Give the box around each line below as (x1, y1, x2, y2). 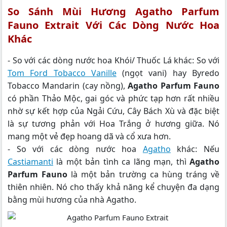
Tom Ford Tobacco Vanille (8, 67, 117, 79)
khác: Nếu (170, 143, 220, 155)
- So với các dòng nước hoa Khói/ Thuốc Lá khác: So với (8, 55, 219, 66)
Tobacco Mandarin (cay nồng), (8, 80, 128, 92)
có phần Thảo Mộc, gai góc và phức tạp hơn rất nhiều (8, 93, 219, 104)
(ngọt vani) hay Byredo (116, 67, 220, 79)
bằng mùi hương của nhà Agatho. (8, 194, 136, 206)
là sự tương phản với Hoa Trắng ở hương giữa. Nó (8, 118, 219, 130)
